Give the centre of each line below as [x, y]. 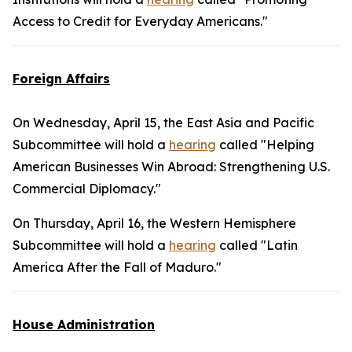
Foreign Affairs [61, 79]
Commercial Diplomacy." [87, 189]
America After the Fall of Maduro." [117, 267]
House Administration [84, 324]
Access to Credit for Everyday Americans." [140, 21]
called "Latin [257, 245]
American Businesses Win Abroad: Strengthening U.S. [171, 167]
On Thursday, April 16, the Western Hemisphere [154, 223]
